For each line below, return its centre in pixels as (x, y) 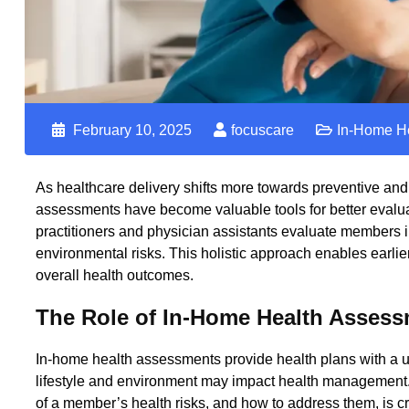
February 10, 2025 (131, 131)
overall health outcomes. (115, 276)
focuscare (262, 131)
